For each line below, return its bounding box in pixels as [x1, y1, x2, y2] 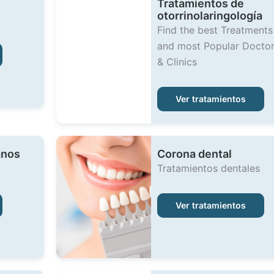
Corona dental [157, 147, 232, 160]
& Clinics [157, 56, 197, 68]
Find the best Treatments [157, 24, 273, 36]
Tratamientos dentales [157, 162, 260, 174]
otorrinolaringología [157, 9, 262, 22]
